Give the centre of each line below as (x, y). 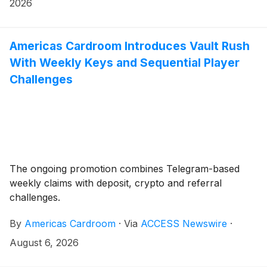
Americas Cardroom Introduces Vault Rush (130, 46)
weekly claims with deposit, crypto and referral (116, 183)
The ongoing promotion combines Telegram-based (125, 168)
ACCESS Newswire (184, 223)
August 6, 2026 (44, 242)
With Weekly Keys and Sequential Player (125, 62)
